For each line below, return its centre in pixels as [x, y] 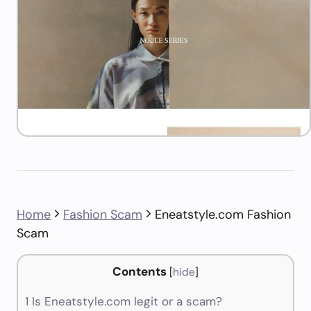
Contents [140, 271]
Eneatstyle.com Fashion [223, 215]
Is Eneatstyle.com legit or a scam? [125, 302]
